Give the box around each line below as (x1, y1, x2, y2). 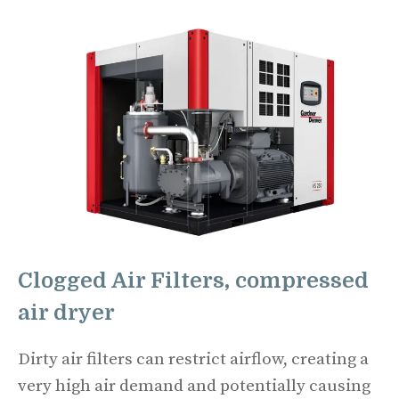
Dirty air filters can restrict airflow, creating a (18, 349, 369, 370)
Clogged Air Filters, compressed (18, 268, 369, 294)
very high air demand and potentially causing (18, 376, 370, 397)
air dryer (18, 300, 115, 326)
